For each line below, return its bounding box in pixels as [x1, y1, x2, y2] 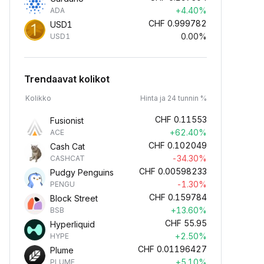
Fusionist [50, 115, 84, 126]
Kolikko [25, 94, 51, 103]
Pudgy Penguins [50, 167, 114, 177]
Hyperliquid [50, 219, 95, 229]
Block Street [50, 193, 98, 203]
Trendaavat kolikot [24, 73, 110, 85]
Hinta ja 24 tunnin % [140, 94, 207, 103]
